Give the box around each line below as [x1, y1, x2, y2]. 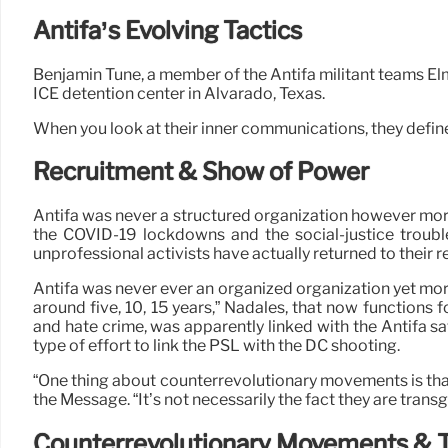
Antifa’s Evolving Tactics [33, 15, 302, 45]
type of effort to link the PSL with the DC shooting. [33, 336, 400, 356]
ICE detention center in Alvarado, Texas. [33, 83, 325, 103]
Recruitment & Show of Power [33, 157, 369, 187]
